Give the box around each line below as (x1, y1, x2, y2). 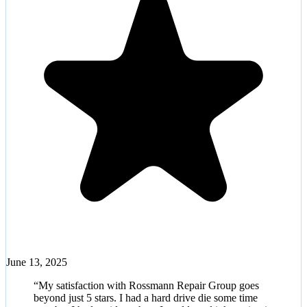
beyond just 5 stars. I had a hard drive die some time (34, 291, 258, 304)
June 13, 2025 (6, 256, 67, 268)
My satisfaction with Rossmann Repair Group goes (38, 279, 259, 291)
